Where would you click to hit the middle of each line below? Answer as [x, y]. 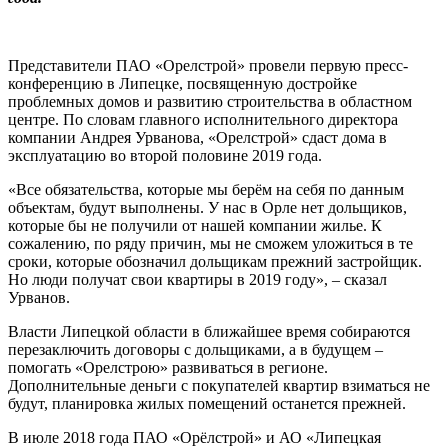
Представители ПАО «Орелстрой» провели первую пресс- [208, 66]
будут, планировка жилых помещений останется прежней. [207, 404]
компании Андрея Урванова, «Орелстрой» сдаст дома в [197, 138]
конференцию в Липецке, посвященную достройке [182, 84]
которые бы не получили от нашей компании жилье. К [195, 226]
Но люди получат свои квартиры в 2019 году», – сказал [197, 280]
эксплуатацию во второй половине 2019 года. [165, 156]
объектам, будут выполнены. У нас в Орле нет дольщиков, [207, 208]
